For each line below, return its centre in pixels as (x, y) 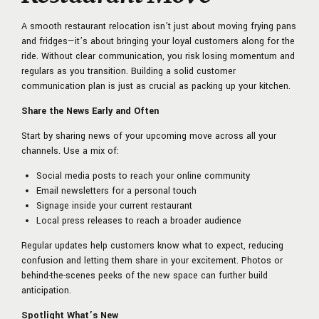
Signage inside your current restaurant (114, 206)
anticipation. (46, 291)
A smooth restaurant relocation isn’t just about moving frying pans (159, 27)
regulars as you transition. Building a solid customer (129, 72)
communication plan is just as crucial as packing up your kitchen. (156, 87)
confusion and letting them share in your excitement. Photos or (152, 261)
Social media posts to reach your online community (143, 176)
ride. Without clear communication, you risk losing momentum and (158, 57)
